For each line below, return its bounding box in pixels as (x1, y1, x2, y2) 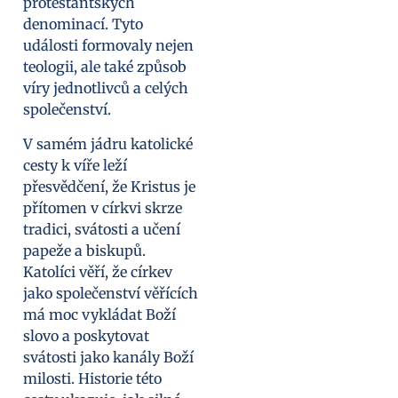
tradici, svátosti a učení (23, 219, 180, 238)
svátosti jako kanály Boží (23, 347, 194, 366)
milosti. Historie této (23, 369, 162, 387)
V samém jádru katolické (23, 134, 193, 153)
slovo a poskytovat (23, 326, 149, 345)
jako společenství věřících (23, 283, 198, 302)
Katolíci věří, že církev (23, 262, 172, 281)
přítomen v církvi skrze (23, 198, 182, 217)
